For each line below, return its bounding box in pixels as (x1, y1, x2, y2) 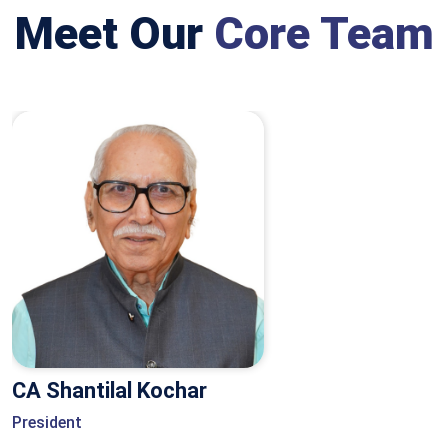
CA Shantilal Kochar (12, 378, 207, 404)
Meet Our (14, 7, 214, 61)
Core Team (213, 7, 434, 61)
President (12, 413, 82, 433)
